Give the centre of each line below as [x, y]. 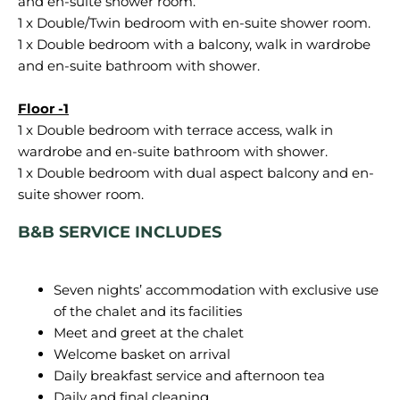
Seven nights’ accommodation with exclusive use [216, 290]
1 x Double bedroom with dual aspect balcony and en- [196, 173]
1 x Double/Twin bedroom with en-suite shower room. [194, 23]
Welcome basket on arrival [142, 354]
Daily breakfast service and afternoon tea [189, 375]
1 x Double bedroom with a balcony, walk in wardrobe [194, 44]
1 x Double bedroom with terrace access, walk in [175, 130]
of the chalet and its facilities [148, 311]
